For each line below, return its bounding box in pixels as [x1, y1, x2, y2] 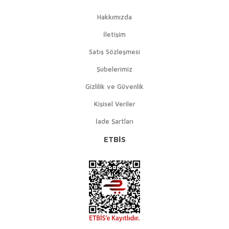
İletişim [103, 30, 126, 38]
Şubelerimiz [97, 65, 132, 73]
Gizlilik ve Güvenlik [85, 82, 144, 90]
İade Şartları [96, 117, 133, 125]
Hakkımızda [97, 13, 132, 21]
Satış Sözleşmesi [89, 48, 140, 56]
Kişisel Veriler [94, 100, 135, 108]
